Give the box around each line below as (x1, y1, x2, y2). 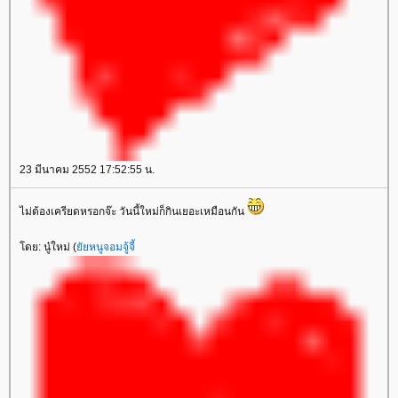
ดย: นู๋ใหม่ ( (20, 241, 76, 253)
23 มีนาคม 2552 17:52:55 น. (20, 163, 155, 176)
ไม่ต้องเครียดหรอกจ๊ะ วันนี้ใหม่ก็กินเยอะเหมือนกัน (20, 205, 247, 218)
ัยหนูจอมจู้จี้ (76, 241, 135, 253)
